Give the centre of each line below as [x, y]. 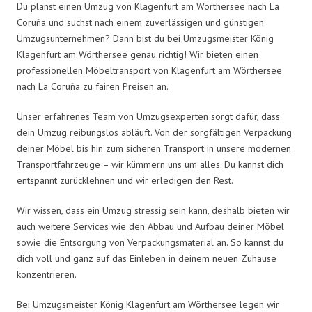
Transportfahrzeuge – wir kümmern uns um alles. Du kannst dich [150, 164]
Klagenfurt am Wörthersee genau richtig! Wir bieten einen [138, 54]
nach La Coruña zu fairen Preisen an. [93, 86]
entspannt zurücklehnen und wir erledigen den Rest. [125, 180]
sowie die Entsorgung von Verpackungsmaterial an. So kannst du [150, 242]
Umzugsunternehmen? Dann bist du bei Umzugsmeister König [145, 38]
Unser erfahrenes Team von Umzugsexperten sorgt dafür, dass [148, 116]
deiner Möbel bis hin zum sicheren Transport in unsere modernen [154, 148]
